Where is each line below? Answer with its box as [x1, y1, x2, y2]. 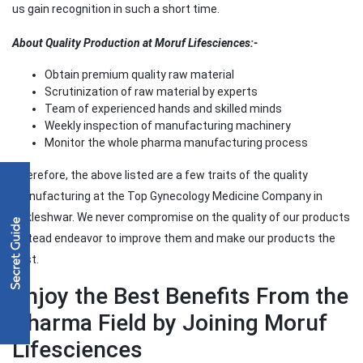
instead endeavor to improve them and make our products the [12, 232, 335, 246]
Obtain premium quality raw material [45, 68, 234, 82]
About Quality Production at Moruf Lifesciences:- [12, 36, 258, 50]
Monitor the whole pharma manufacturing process [45, 136, 308, 150]
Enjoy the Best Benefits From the [12, 283, 348, 310]
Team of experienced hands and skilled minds [45, 102, 282, 116]
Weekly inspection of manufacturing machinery [45, 119, 291, 133]
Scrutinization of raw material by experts [45, 85, 258, 99]
